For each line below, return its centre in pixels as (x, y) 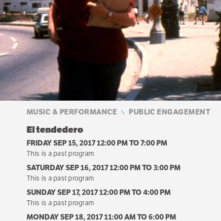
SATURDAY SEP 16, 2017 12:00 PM (83, 167)
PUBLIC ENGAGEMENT (170, 111)
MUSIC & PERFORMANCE (72, 111)
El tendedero (55, 129)
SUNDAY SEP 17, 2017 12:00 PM (78, 192)
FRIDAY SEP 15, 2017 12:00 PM (77, 143)
